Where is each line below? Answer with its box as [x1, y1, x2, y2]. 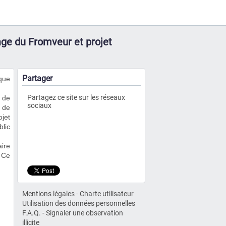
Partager [22, 74, 52, 83]
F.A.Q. [22, 209, 41, 217]
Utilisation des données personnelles [22, 199, 135, 207]
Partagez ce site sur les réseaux [27, 93, 125, 101]
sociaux [27, 101, 51, 109]
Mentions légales [22, 190, 75, 198]
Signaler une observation [46, 209, 123, 217]
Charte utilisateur [80, 190, 134, 198]
